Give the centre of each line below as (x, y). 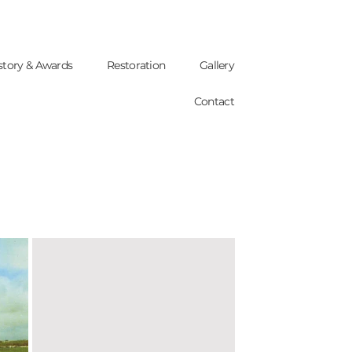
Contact (214, 101)
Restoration (136, 65)
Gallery (217, 65)
